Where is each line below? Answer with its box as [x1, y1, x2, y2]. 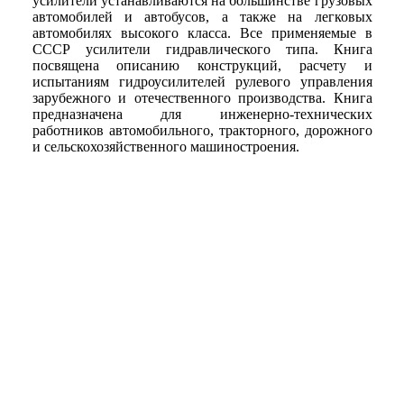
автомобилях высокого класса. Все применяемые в [32, 25, 372, 41]
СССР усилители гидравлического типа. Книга [32, 41, 372, 58]
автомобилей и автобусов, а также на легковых [32, 9, 372, 25]
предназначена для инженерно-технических [32, 106, 372, 123]
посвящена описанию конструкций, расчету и [32, 58, 372, 74]
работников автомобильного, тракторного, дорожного [32, 123, 372, 139]
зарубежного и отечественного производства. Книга [32, 90, 372, 106]
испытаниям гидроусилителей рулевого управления [32, 74, 372, 90]
